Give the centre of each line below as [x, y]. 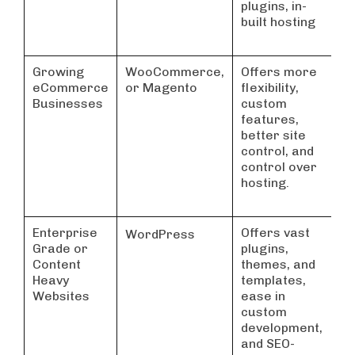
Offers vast [275, 233]
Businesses [68, 104]
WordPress [160, 235]
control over [279, 167]
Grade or [60, 249]
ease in [263, 296]
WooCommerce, [175, 72]
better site [273, 136]
